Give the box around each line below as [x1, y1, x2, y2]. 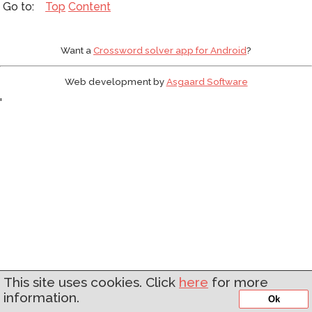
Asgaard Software [166, 75, 248, 87]
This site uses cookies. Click [3, 274, 179, 290]
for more [208, 274, 268, 290]
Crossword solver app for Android [93, 45, 247, 56]
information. [3, 290, 79, 305]
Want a [61, 45, 93, 56]
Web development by [64, 75, 166, 87]
